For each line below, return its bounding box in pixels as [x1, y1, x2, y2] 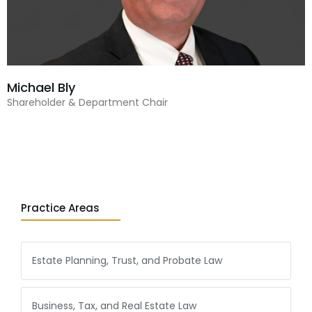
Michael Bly [7, 79, 75, 96]
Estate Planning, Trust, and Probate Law [32, 253, 222, 267]
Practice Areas [21, 201, 100, 215]
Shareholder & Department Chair [7, 95, 168, 109]
